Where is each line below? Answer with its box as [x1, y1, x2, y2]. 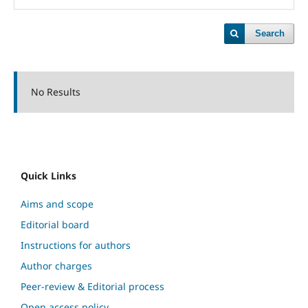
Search [255, 28, 285, 38]
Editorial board [21, 217, 89, 231]
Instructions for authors [21, 238, 131, 252]
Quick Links [21, 168, 76, 182]
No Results [30, 85, 80, 98]
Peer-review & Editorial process [21, 279, 164, 293]
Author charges [21, 258, 92, 272]
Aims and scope [21, 197, 93, 210]
